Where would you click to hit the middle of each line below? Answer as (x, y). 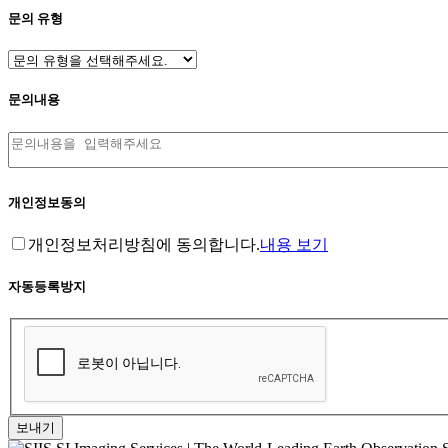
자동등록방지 (47, 287)
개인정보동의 (47, 202)
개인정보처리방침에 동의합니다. (144, 244)
